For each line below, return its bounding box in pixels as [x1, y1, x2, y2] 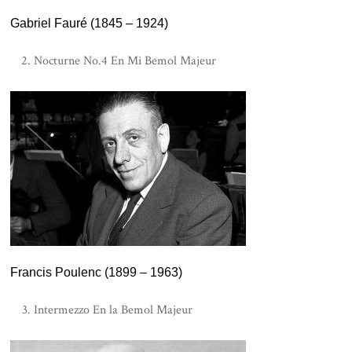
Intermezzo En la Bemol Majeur [34, 302, 193, 318]
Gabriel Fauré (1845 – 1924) [10, 16, 169, 30]
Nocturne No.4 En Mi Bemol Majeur [34, 53, 217, 69]
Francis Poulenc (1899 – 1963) [10, 266, 183, 279]
